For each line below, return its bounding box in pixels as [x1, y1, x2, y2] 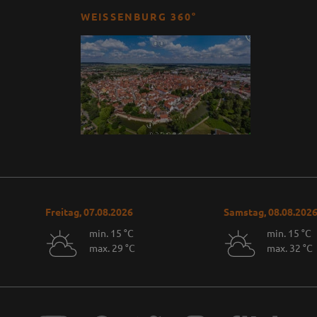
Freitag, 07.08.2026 [45, 204, 134, 218]
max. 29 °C [88, 241, 135, 255]
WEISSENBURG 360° [81, 9, 192, 23]
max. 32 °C [267, 241, 313, 255]
